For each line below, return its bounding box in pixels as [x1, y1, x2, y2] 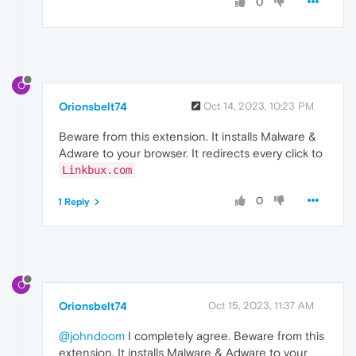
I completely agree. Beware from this [125, 328, 324, 342]
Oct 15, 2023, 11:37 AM [208, 299, 314, 311]
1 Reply [58, 196, 90, 208]
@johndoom [59, 328, 125, 342]
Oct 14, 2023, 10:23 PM [203, 100, 314, 113]
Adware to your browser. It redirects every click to [59, 146, 323, 161]
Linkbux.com [62, 164, 132, 177]
